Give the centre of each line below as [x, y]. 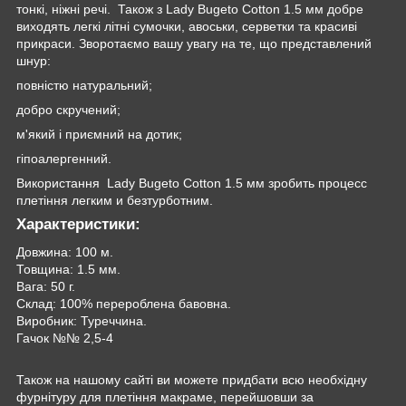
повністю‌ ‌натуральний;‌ [84, 86]
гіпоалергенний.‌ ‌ [66, 159]
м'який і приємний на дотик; [99, 135]
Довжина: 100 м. [65, 252]
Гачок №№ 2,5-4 [65, 338]
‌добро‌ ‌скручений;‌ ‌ [70, 110]
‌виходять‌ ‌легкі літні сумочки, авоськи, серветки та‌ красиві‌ [187, 27]
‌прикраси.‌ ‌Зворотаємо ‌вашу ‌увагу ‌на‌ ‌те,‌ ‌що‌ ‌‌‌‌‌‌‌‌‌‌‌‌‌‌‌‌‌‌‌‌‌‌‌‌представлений [194, 44]
